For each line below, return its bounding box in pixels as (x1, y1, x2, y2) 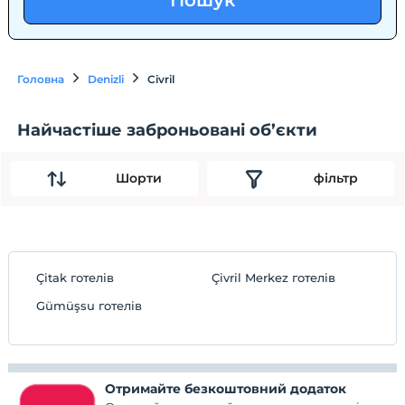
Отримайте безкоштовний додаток (105, 380, 347, 397)
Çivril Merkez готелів (212, 269, 336, 285)
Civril (147, 72, 175, 86)
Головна (17, 72, 65, 86)
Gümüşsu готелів (36, 297, 143, 313)
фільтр (314, 170, 359, 187)
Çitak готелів (36, 269, 115, 285)
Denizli (88, 72, 125, 86)
